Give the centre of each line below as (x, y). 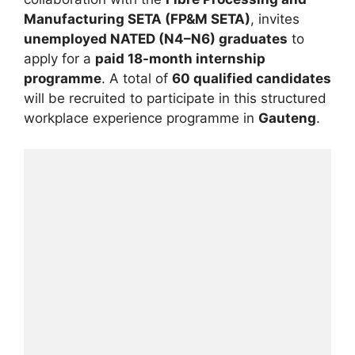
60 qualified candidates (252, 79)
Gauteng (287, 118)
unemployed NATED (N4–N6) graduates (156, 39)
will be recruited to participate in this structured (175, 99)
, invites (275, 19)
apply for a (59, 59)
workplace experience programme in (141, 118)
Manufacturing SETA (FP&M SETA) (137, 19)
